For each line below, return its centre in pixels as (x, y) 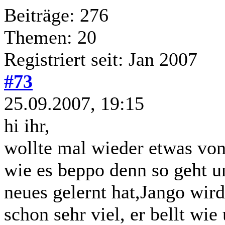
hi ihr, (27, 125)
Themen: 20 (50, 37)
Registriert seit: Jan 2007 (101, 59)
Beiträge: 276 (56, 15)
